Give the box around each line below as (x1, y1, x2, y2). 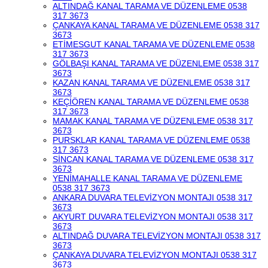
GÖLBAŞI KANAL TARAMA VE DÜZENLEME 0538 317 (53, 59, 259, 68)
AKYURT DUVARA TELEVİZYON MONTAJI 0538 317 (53, 212, 253, 221)
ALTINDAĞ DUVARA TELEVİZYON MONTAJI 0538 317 (53, 231, 261, 240)
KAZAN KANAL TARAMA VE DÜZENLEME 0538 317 (53, 78, 250, 87)
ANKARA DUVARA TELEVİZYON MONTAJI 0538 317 (53, 193, 252, 202)
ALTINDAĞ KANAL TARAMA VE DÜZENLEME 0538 (53, 1, 247, 11)
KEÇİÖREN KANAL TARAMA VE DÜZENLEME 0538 (53, 97, 249, 106)
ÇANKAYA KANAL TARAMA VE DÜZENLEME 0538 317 (53, 20, 260, 30)
